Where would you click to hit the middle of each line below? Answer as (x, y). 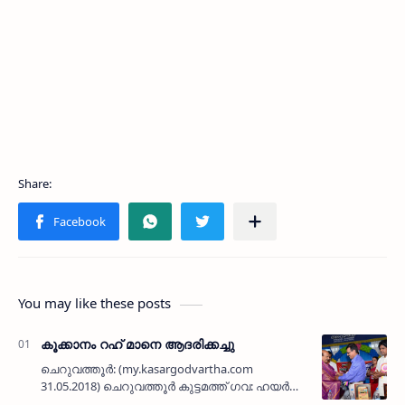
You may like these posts (94, 303)
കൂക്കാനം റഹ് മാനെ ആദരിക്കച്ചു (137, 344)
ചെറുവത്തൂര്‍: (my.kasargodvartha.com (147, 369)
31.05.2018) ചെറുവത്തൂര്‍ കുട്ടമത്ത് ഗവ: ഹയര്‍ (165, 386)
